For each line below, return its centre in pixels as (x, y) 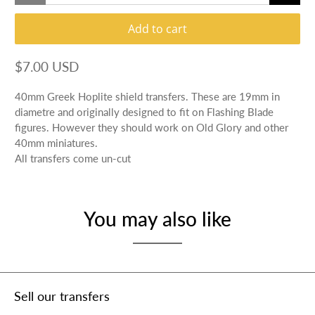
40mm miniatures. (57, 142)
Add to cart (157, 28)
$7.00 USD (47, 66)
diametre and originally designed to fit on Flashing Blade (144, 111)
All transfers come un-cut (73, 158)
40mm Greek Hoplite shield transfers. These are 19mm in (148, 96)
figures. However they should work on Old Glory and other (152, 127)
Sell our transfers (62, 296)
